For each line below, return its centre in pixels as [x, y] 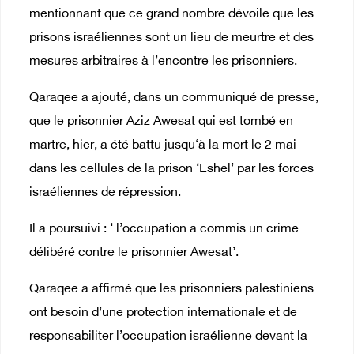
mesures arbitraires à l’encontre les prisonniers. [163, 62]
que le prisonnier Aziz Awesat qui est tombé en [161, 122]
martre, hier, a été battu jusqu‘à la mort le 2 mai [163, 145]
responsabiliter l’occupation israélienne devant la [168, 337]
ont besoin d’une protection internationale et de [163, 313]
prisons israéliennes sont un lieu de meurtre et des [171, 38]
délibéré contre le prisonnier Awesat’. [134, 253]
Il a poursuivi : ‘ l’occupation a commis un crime [164, 229]
